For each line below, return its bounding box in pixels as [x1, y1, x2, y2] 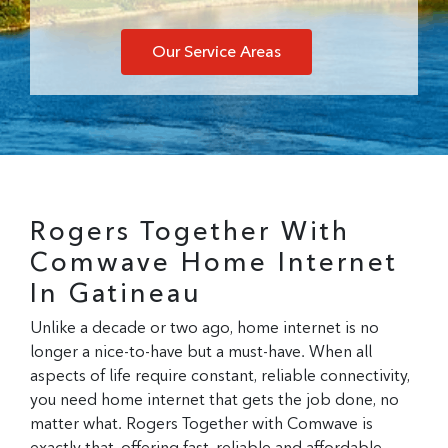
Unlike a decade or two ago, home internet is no [30, 316, 379, 338]
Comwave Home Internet [30, 244, 398, 278]
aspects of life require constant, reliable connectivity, [30, 364, 410, 386]
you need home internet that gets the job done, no [30, 388, 399, 410]
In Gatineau [30, 275, 202, 309]
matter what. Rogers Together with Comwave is [30, 412, 373, 434]
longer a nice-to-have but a [30, 340, 228, 362]
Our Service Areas [152, 40, 281, 62]
